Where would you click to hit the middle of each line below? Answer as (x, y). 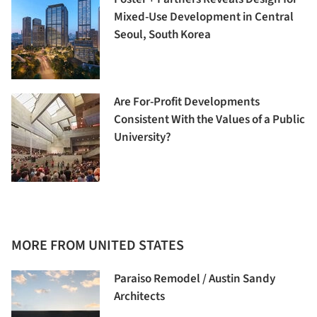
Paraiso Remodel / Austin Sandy (195, 278)
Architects (139, 296)
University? (143, 137)
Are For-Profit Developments (187, 102)
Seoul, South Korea (162, 34)
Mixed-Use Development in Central (204, 17)
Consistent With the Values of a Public (209, 119)
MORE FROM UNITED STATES (98, 245)
